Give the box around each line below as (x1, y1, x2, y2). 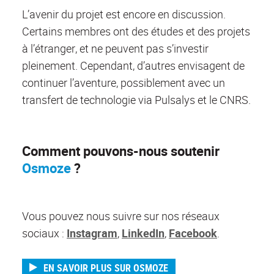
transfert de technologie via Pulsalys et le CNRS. (22, 92, 251, 108)
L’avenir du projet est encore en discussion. (22, 7, 226, 22)
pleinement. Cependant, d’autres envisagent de (22, 58, 245, 73)
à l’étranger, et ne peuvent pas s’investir (22, 41, 209, 56)
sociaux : (22, 226, 67, 241)
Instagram (67, 226, 117, 241)
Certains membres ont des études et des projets (22, 24, 250, 39)
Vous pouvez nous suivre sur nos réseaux (22, 209, 220, 224)
